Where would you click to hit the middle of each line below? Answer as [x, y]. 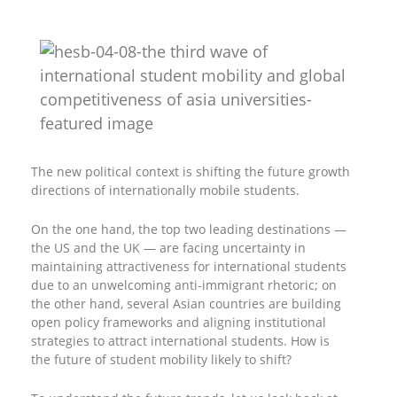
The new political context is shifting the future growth [191, 171]
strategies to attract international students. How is [180, 341]
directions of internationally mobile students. [165, 190]
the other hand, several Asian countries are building [186, 304]
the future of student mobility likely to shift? [161, 359]
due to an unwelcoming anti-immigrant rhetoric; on [184, 285]
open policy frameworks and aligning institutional [179, 322]
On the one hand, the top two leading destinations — [189, 229]
